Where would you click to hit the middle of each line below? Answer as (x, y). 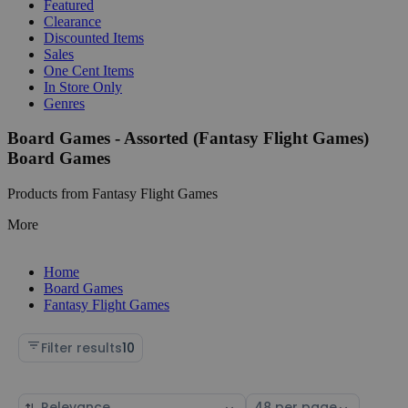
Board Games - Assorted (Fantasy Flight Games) (188, 138)
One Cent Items (89, 70)
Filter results (82, 347)
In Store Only (83, 87)
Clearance (72, 21)
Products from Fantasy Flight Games (112, 193)
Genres (64, 103)
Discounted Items (94, 37)
